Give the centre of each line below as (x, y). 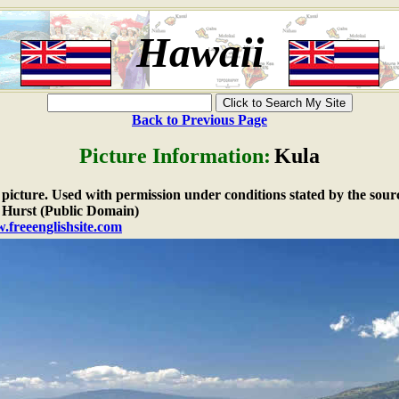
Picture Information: (175, 156)
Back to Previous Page (199, 120)
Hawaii (199, 52)
